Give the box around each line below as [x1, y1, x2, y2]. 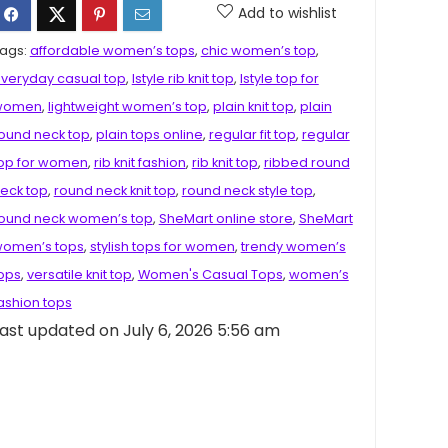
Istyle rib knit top [131, 69, 234, 87]
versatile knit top [26, 265, 132, 283]
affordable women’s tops [29, 41, 195, 59]
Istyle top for [239, 69, 319, 87]
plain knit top [212, 97, 294, 115]
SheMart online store [158, 209, 293, 227]
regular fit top [208, 125, 296, 143]
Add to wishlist [237, 2, 337, 23]
